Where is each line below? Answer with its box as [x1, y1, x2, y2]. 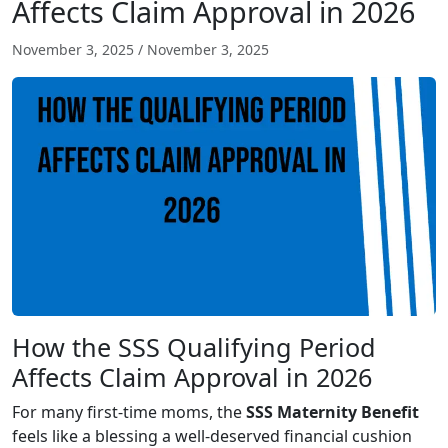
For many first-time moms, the [12, 400, 246, 423]
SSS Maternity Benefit [246, 400, 419, 423]
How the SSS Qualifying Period [12, 329, 376, 364]
